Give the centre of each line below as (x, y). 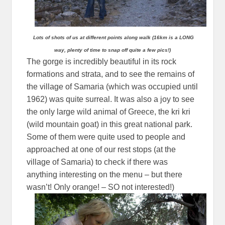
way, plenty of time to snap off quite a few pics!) (113, 50)
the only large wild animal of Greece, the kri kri (109, 112)
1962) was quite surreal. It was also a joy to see (111, 99)
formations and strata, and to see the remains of (111, 74)
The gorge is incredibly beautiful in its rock (102, 62)
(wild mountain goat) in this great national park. (110, 125)
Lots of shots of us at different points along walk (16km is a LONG (114, 38)
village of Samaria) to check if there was (97, 162)
